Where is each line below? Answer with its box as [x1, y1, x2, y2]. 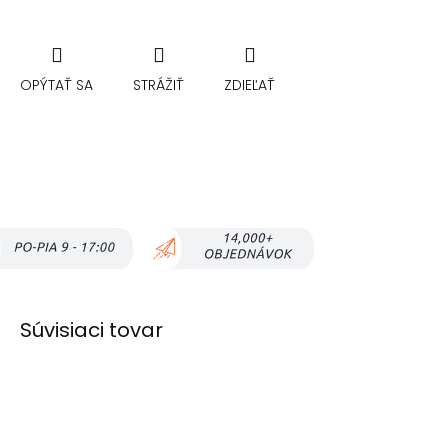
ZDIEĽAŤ [224, 75, 275, 96]
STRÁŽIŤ [133, 75, 184, 96]
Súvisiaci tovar [20, 315, 163, 344]
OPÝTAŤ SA [20, 75, 93, 96]
